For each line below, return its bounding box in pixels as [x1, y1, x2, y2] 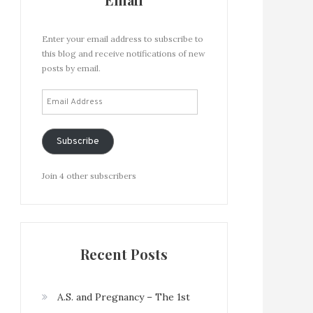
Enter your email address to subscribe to [42, 33, 203, 44]
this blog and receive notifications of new [42, 48, 205, 59]
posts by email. [42, 62, 101, 73]
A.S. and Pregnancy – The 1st [57, 290, 190, 303]
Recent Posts [80, 244, 168, 263]
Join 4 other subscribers [42, 170, 136, 181]
